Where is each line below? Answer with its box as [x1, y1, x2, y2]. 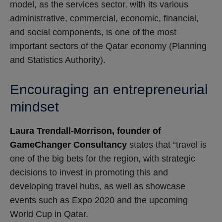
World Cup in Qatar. [10, 209, 88, 219]
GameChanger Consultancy [10, 140, 127, 150]
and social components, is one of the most [10, 27, 176, 37]
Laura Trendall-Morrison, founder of [10, 126, 161, 136]
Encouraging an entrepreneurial [10, 81, 208, 97]
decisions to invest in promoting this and [10, 167, 168, 177]
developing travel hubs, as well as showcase [10, 181, 185, 191]
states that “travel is [127, 140, 207, 150]
